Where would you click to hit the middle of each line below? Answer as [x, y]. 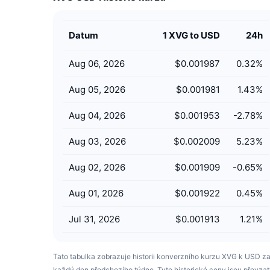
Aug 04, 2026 [97, 115]
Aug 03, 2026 [97, 141]
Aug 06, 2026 [97, 64]
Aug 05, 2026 [97, 89]
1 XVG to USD [191, 35]
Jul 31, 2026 [94, 219]
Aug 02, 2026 [97, 167]
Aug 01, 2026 [96, 193]
